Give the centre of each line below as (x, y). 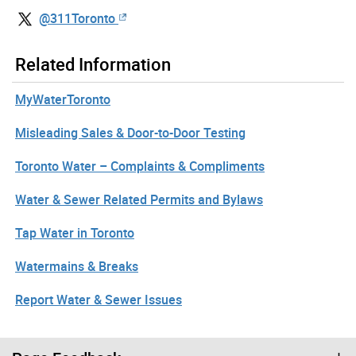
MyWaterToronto (63, 100)
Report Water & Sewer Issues (99, 300)
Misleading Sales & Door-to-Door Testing (130, 133)
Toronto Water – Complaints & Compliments (140, 166)
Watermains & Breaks (77, 267)
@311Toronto (77, 18)
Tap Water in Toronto (75, 233)
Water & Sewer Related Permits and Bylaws (139, 200)
